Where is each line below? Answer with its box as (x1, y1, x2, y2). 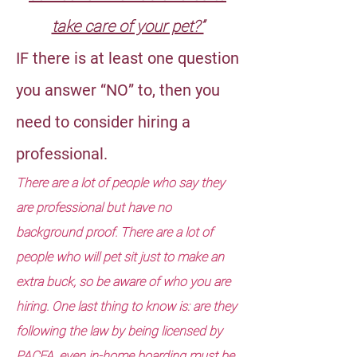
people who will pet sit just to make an (16, 249, 224, 265)
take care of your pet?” (51, 17, 204, 36)
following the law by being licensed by (16, 324, 222, 339)
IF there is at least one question (16, 49, 239, 68)
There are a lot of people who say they (16, 175, 225, 190)
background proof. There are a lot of (16, 225, 213, 240)
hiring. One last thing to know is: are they (16, 299, 237, 314)
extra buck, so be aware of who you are (16, 274, 230, 289)
